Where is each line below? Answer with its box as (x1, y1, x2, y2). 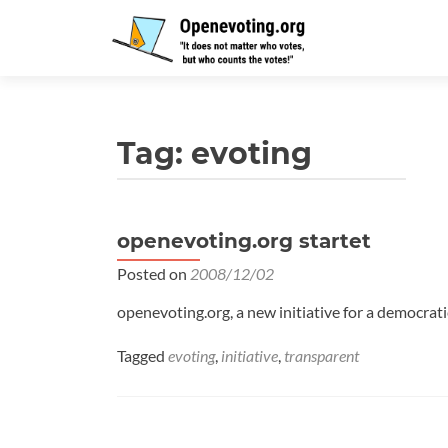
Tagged (117, 346, 168, 365)
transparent (284, 346, 359, 365)
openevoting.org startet (117, 229, 371, 253)
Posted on (117, 264, 190, 283)
